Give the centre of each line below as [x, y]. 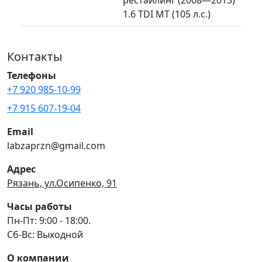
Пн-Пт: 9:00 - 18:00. [49, 220]
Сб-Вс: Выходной [45, 234]
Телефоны [32, 75]
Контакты [35, 56]
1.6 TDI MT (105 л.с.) [167, 14]
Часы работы [39, 206]
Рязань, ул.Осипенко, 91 [62, 183]
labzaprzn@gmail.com [56, 145]
